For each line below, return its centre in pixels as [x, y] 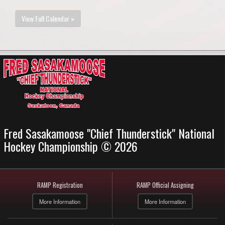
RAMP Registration [60, 185]
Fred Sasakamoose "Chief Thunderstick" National [109, 133]
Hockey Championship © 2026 [71, 146]
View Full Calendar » [48, 18]
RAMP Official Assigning [165, 185]
